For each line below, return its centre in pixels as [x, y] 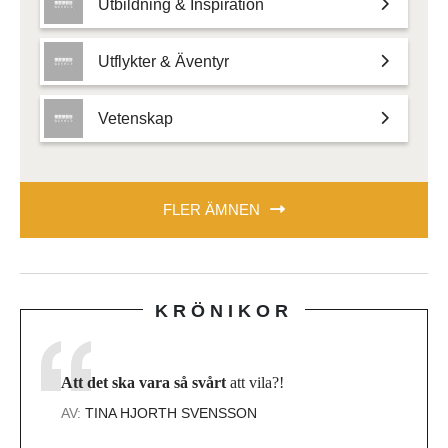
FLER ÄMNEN [211, 209]
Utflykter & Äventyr [163, 61]
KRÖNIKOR [224, 310]
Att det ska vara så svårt [143, 382]
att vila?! [255, 382]
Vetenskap [135, 118]
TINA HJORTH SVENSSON [171, 412]
